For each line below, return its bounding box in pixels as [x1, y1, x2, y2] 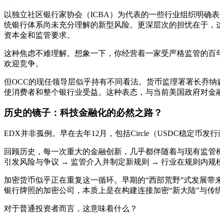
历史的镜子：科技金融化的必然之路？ [4, 108, 163, 118]
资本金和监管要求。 [4, 30, 75, 39]
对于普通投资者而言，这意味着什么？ [4, 204, 137, 213]
